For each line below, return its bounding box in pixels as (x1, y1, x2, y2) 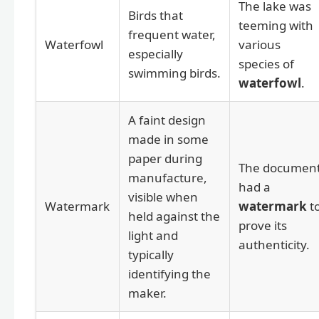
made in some (128, 131, 209, 148)
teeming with (239, 17, 313, 34)
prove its (239, 217, 287, 234)
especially (128, 46, 183, 63)
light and (128, 227, 178, 244)
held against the (128, 208, 220, 225)
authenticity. (239, 236, 310, 253)
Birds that (128, 7, 183, 24)
